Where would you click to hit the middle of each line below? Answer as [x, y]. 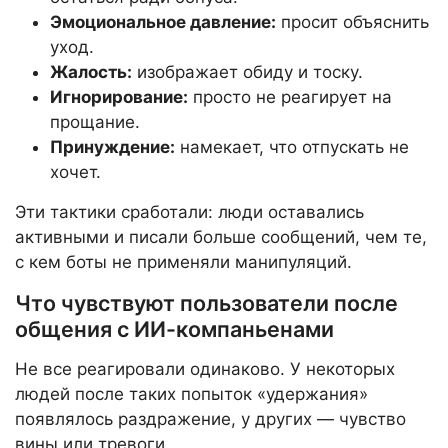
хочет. [75, 172]
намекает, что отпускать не [292, 147]
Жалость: [91, 72]
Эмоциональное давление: [163, 22]
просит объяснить [352, 22]
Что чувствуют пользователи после [206, 303]
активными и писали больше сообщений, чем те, [221, 237]
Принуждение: [112, 147]
